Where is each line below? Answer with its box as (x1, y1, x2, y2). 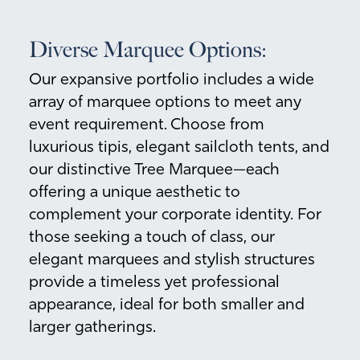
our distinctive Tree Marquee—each (29, 162, 280, 178)
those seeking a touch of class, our (29, 229, 275, 246)
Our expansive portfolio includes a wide (29, 72, 314, 88)
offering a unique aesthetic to (29, 184, 240, 201)
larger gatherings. (29, 319, 156, 336)
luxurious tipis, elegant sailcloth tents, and (29, 139, 329, 156)
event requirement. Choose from (29, 117, 264, 133)
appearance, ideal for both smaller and (29, 297, 305, 313)
